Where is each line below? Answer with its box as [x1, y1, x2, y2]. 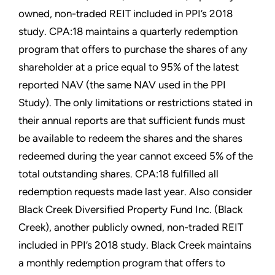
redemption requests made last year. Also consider [18, 185, 252, 198]
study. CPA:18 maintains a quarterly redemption [18, 25, 238, 37]
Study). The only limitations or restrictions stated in [18, 96, 252, 109]
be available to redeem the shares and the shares [18, 131, 242, 144]
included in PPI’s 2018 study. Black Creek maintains [18, 238, 252, 251]
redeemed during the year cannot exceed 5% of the [18, 149, 253, 162]
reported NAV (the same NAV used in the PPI [18, 78, 226, 91]
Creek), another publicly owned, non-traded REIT [18, 220, 243, 233]
